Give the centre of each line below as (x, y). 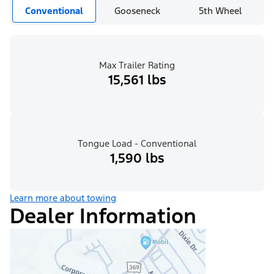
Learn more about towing (63, 198)
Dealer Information (103, 217)
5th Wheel (220, 11)
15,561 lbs (137, 80)
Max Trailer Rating (137, 65)
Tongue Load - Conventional (137, 144)
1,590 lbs (137, 158)
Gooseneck (138, 11)
